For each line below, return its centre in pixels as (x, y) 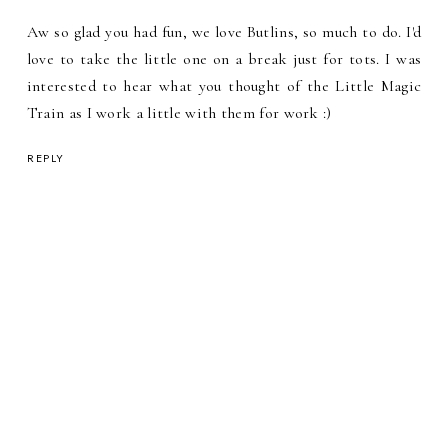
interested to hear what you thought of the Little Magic (224, 85)
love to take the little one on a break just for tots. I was (224, 58)
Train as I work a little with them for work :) (179, 112)
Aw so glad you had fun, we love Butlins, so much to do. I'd (224, 31)
